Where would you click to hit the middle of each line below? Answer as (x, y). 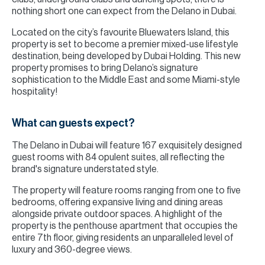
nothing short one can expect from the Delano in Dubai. (124, 11)
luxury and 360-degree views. (72, 250)
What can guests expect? (73, 123)
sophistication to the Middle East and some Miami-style (126, 80)
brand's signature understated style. (85, 169)
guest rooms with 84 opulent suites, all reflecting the (118, 157)
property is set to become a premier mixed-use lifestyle (125, 44)
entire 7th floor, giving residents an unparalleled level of (123, 238)
